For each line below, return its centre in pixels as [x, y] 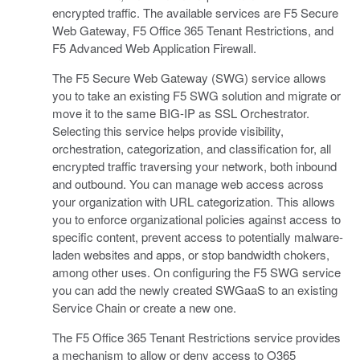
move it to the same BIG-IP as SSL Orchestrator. [180, 112]
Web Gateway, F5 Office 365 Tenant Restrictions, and [192, 30]
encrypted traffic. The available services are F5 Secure [195, 12]
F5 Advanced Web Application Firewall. [154, 47]
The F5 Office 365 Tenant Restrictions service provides [196, 337]
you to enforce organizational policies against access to [196, 219]
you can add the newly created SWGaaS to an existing [194, 289]
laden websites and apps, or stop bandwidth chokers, [190, 254]
